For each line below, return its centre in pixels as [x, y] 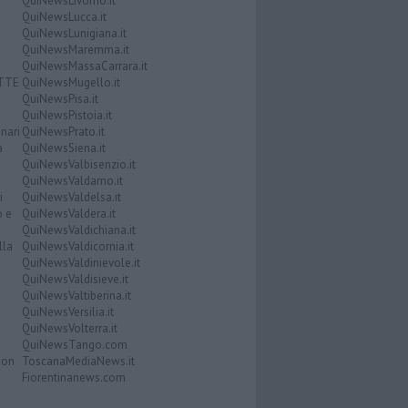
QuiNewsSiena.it [63, 148]
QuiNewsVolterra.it [69, 328]
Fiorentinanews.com [73, 377]
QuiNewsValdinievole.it [81, 262]
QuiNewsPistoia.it [66, 115]
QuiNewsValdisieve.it [75, 279]
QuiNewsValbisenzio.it [78, 164]
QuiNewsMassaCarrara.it [84, 66]
